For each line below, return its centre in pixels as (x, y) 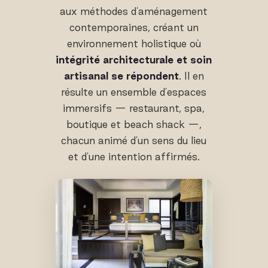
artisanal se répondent (121, 75)
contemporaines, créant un (134, 27)
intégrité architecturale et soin (134, 59)
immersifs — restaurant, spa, (134, 108)
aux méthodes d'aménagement (134, 11)
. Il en (191, 75)
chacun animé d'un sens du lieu (134, 140)
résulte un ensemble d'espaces (134, 92)
